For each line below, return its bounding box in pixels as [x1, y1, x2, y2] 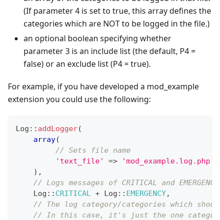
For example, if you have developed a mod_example [8, 81, 199, 92]
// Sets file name [55, 145, 131, 155]
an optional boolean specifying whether [24, 32, 171, 44]
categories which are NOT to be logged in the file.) [24, 18, 210, 29]
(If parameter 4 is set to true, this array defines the [24, 5, 211, 16]
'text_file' [55, 156, 104, 165]
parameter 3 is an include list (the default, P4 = [24, 45, 195, 56]
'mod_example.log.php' [122, 156, 215, 165]
